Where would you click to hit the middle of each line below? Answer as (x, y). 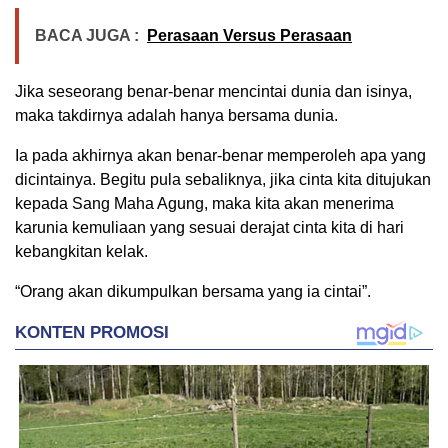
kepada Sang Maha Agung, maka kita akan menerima (204, 204)
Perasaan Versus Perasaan (249, 36)
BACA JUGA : (87, 36)
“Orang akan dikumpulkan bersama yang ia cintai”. (193, 292)
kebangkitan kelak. (81, 252)
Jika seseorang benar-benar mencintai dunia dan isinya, (213, 92)
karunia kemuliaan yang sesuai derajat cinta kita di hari (209, 228)
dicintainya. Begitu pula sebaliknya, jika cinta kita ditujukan (223, 180)
